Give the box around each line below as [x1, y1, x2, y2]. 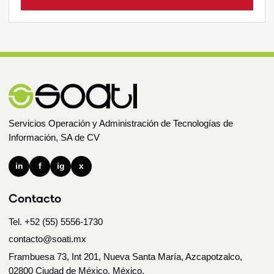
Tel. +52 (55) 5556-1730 [9, 216, 103, 227]
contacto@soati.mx [9, 234, 86, 245]
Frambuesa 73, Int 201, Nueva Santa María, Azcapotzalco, [9, 251, 242, 262]
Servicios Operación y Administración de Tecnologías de [9, 117, 233, 128]
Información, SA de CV [9, 131, 100, 143]
